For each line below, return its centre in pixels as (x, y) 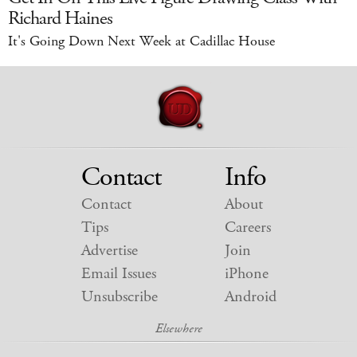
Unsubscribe (119, 297)
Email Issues (118, 274)
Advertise (109, 251)
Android (250, 297)
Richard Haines (60, 19)
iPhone (246, 274)
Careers (247, 228)
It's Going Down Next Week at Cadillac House (141, 42)
